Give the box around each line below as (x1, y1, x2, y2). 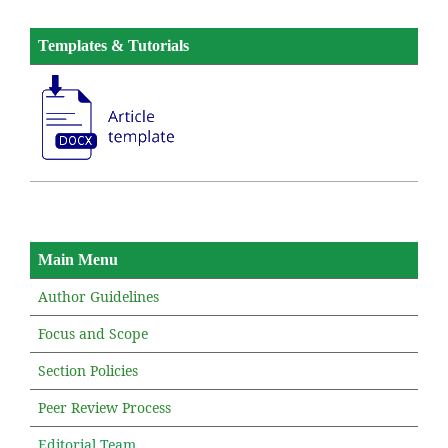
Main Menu (38, 250, 118, 268)
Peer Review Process (38, 397, 171, 417)
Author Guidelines (38, 286, 159, 306)
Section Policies (38, 360, 138, 380)
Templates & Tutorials (38, 36, 189, 54)
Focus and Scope (38, 323, 148, 343)
